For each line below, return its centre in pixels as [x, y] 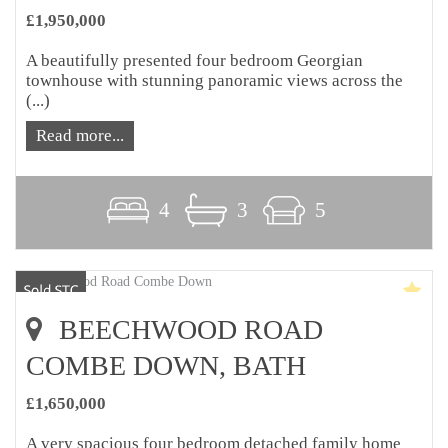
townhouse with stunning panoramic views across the [214, 81]
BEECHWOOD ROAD [187, 330]
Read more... [80, 136]
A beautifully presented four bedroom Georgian [194, 61]
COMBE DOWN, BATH [166, 366]
